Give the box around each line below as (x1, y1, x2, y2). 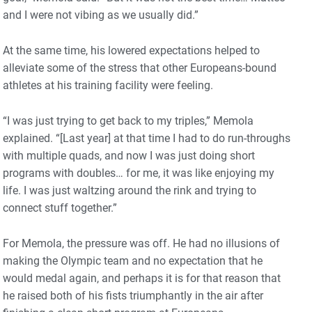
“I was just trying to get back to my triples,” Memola (3, 114, 253, 127)
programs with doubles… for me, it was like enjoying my (3, 166, 274, 180)
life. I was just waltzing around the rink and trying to (3, 183, 256, 197)
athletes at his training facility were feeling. (3, 78, 213, 92)
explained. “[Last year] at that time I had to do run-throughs (3, 131, 290, 145)
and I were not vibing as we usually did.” (3, 8, 198, 22)
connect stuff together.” (3, 201, 117, 214)
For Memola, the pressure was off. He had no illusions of (3, 236, 280, 250)
